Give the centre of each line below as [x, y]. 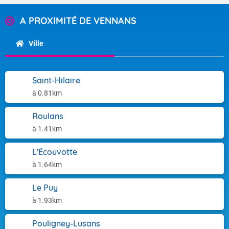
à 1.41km [47, 129]
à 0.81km [47, 93]
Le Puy [45, 188]
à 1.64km [47, 165]
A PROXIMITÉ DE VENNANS [78, 21]
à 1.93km [47, 200]
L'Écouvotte [55, 152]
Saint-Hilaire [56, 80]
